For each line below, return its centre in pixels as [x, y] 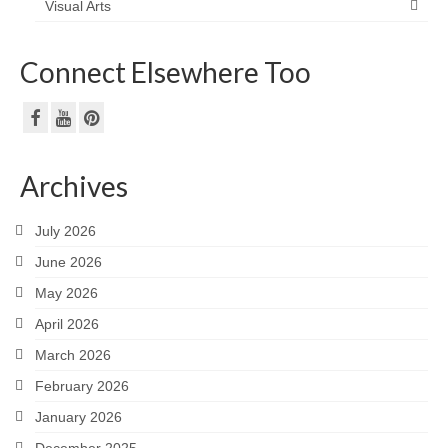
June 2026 [68, 262]
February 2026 [82, 386]
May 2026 [66, 293]
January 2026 [78, 417]
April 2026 [67, 324]
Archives [74, 186]
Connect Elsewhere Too [165, 71]
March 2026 [73, 355]
